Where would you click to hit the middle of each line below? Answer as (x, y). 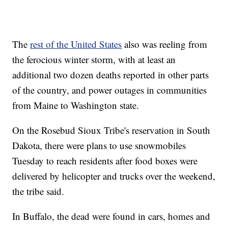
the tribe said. (38, 191)
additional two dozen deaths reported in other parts (111, 74)
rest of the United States (76, 44)
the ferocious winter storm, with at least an (94, 59)
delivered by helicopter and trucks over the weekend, (114, 176)
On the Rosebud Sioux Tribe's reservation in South (111, 130)
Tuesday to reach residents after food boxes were (105, 160)
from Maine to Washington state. (76, 105)
